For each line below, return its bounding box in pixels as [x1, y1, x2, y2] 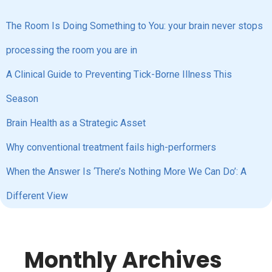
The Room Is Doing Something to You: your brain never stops [6, 20, 263, 32]
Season [6, 93, 38, 104]
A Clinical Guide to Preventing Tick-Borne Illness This [6, 69, 232, 80]
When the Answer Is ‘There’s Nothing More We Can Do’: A [6, 166, 246, 177]
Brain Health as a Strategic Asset [6, 117, 146, 129]
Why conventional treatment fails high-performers [6, 141, 216, 153]
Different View [6, 190, 68, 202]
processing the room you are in [6, 44, 137, 56]
